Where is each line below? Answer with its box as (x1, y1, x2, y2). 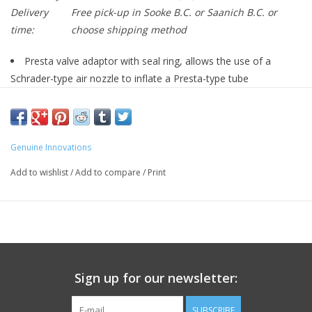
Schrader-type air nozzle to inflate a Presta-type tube (10, 72, 249, 86)
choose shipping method (71, 23, 187, 37)
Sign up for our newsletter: (75, 270, 237, 287)
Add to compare (75, 166, 143, 179)
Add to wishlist (10, 166, 70, 179)
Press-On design (24, 89, 98, 103)
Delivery (10, 6, 48, 19)
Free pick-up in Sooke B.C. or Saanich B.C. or (71, 6, 277, 19)
